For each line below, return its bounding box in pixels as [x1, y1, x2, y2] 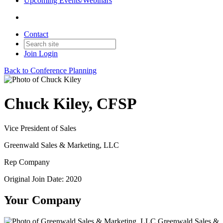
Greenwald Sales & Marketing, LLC [4, 140, 119, 149]
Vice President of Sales [4, 123, 76, 132]
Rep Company [4, 157, 50, 166]
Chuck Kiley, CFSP [4, 95, 137, 113]
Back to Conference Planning [4, 66, 97, 75]
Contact [24, 30, 48, 38]
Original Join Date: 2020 [4, 174, 82, 183]
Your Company [4, 193, 81, 207]
